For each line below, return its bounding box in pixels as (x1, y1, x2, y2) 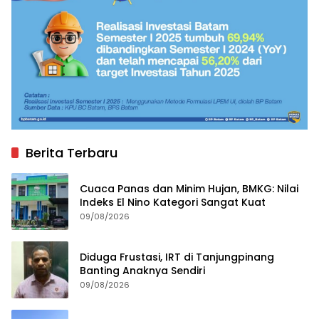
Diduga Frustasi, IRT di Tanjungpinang (80, 249, 274, 264)
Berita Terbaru (26, 143, 117, 162)
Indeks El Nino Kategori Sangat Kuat (80, 194, 266, 209)
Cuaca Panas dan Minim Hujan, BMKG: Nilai (80, 181, 298, 196)
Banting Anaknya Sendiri (80, 263, 208, 278)
